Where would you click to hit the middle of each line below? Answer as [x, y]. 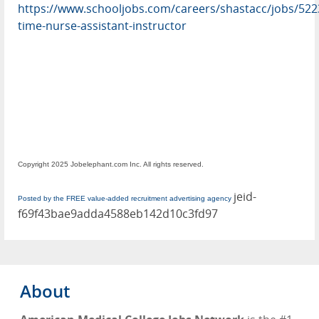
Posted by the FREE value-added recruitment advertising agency [125, 198]
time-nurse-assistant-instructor [102, 25]
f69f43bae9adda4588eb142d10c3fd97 [118, 213]
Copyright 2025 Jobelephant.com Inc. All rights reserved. [111, 164]
